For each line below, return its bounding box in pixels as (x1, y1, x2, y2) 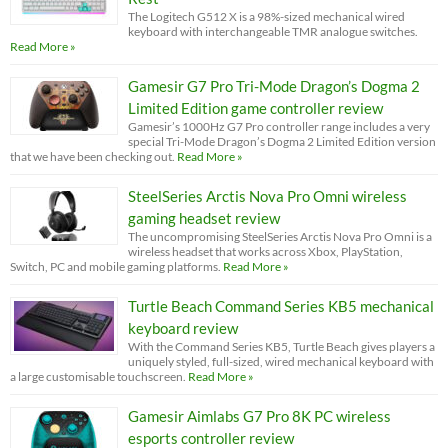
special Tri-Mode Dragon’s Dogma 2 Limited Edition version (128, 134, 436, 150)
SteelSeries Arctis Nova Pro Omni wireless (128, 187, 407, 206)
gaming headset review (128, 209, 280, 228)
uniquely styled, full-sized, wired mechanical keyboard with (128, 354, 434, 370)
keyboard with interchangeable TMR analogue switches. (128, 24, 418, 40)
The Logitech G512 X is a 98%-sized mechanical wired (128, 9, 405, 25)
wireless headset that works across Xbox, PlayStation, (128, 244, 403, 260)
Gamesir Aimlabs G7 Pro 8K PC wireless (128, 407, 391, 426)
